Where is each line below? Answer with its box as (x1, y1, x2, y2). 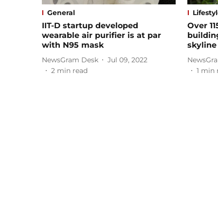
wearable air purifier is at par (42, 31, 161, 40)
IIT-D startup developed (42, 21, 138, 31)
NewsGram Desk (42, 55, 98, 64)
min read (57, 66, 88, 75)
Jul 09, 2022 (108, 55, 147, 64)
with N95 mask (42, 40, 104, 50)
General (47, 8, 75, 18)
